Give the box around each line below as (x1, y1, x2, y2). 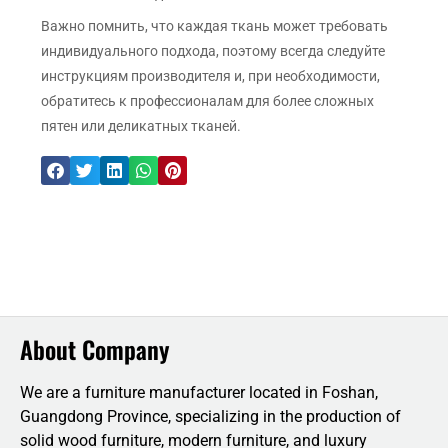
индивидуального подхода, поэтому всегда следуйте (41, 43, 386, 60)
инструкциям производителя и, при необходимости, (41, 68, 381, 85)
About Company (20, 331, 169, 368)
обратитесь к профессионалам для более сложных (41, 93, 375, 110)
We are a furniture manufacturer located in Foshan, (20, 383, 378, 403)
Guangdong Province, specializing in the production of (20, 407, 401, 427)
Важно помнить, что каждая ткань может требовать (41, 18, 389, 35)
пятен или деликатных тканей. (41, 118, 242, 135)
